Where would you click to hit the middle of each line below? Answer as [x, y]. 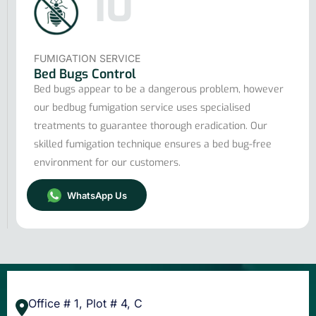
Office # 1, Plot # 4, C [85, 303]
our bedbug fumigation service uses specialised [142, 107]
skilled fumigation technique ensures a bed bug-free [153, 144]
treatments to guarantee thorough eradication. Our [151, 126]
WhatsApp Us [96, 195]
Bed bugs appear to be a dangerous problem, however [159, 89]
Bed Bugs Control [85, 74]
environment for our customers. [107, 162]
